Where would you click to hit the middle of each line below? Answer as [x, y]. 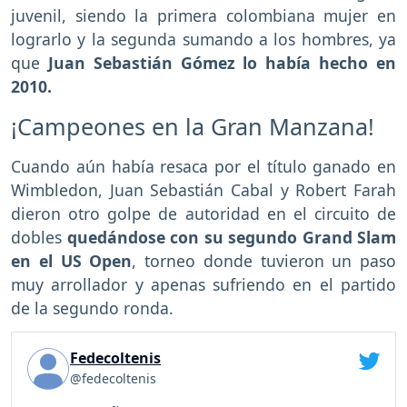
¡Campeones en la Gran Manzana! [193, 127]
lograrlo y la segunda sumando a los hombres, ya [203, 40]
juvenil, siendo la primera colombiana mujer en [203, 16]
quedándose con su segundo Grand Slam [231, 238]
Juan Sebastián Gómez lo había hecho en [222, 63]
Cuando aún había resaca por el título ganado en [203, 167]
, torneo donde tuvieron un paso [264, 261]
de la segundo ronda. [92, 308]
